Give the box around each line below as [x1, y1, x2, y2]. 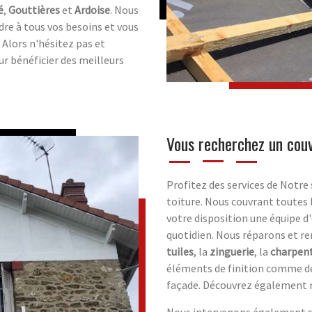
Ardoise [75, 3, 110, 17]
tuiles [166, 244, 194, 259]
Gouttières [8, 3, 60, 17]
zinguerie [210, 244, 254, 259]
